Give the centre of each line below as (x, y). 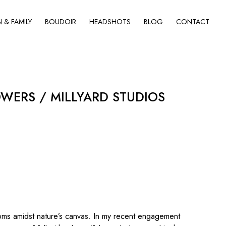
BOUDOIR (61, 22)
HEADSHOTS (110, 22)
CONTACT (193, 22)
